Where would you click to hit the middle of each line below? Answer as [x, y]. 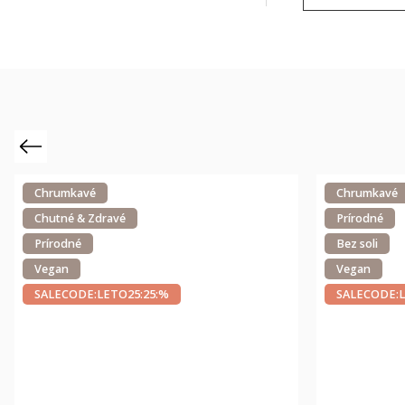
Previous [43, 146]
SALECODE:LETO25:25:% [102, 294]
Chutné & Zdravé [80, 218]
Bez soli [357, 243]
